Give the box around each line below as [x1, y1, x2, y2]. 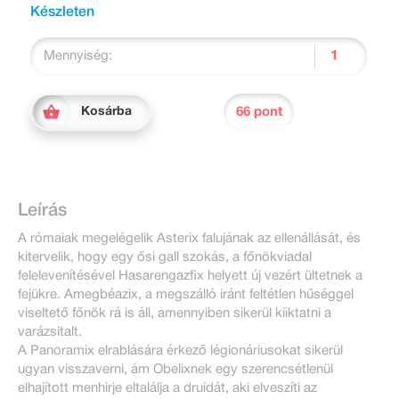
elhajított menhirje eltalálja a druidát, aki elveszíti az [18, 382, 317, 395]
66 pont [235, 105, 282, 118]
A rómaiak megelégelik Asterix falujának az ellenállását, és [18, 232, 361, 246]
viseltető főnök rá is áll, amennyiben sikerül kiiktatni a [18, 307, 331, 321]
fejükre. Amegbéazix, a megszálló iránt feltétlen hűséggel [18, 289, 354, 302]
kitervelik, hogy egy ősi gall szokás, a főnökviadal [18, 251, 312, 265]
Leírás [18, 203, 67, 220]
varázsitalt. [18, 326, 82, 339]
